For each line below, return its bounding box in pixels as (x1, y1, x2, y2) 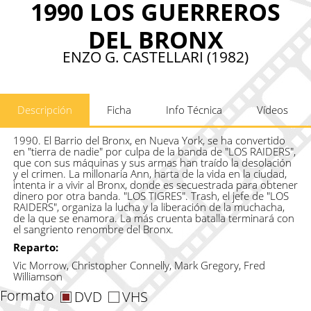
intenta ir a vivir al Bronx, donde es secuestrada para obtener (12, 177, 298, 192)
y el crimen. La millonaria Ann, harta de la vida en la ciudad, (12, 166, 287, 180)
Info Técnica (166, 102, 222, 117)
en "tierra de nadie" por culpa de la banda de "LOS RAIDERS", (12, 144, 296, 158)
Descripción (17, 102, 72, 117)
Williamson (12, 269, 62, 283)
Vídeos (257, 102, 288, 117)
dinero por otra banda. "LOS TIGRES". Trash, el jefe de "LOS (12, 188, 289, 203)
